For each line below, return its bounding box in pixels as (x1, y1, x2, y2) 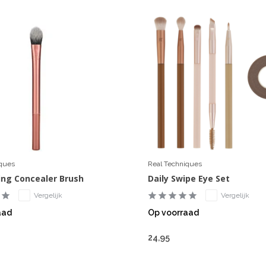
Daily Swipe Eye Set (147, 173, 230, 185)
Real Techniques (147, 160, 202, 169)
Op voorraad (147, 208, 199, 218)
